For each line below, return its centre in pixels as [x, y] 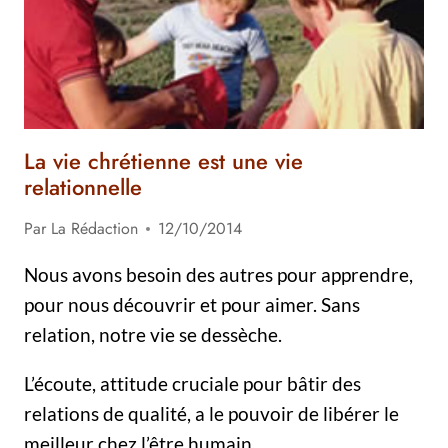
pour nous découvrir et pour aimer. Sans [192, 304]
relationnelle [83, 187]
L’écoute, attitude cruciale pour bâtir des [192, 383]
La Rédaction [94, 228]
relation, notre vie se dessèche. [153, 334]
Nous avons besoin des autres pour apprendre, [218, 274]
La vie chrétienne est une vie [163, 161]
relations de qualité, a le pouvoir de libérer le [211, 413]
